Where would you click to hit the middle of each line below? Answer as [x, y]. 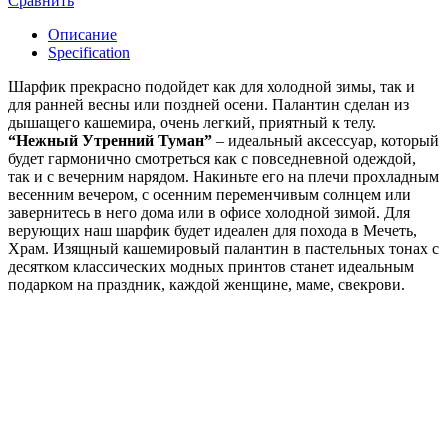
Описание [82, 34]
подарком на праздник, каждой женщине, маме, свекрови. [206, 284]
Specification [89, 52]
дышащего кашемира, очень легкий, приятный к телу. [192, 122]
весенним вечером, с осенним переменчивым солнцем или [209, 194]
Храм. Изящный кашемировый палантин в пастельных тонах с [223, 248]
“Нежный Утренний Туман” [110, 140]
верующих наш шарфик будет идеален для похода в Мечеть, [212, 230]
